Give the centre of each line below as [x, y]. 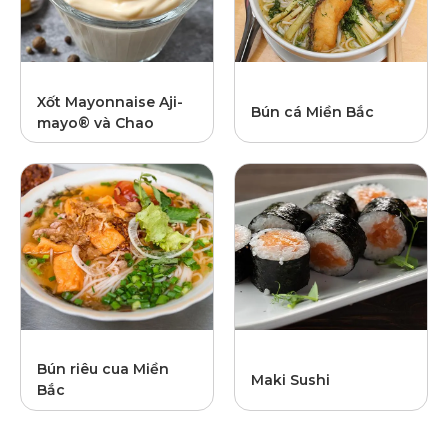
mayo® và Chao [95, 122]
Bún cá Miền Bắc [312, 112]
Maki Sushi [290, 379]
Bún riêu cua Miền [103, 369]
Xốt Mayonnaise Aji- [110, 101]
